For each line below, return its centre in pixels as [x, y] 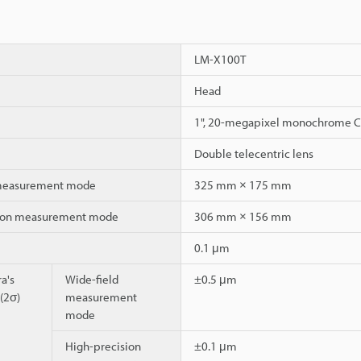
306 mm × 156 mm [243, 216]
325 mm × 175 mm [243, 185]
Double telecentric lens [254, 153]
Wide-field [92, 279]
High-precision [103, 346]
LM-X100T [220, 59]
